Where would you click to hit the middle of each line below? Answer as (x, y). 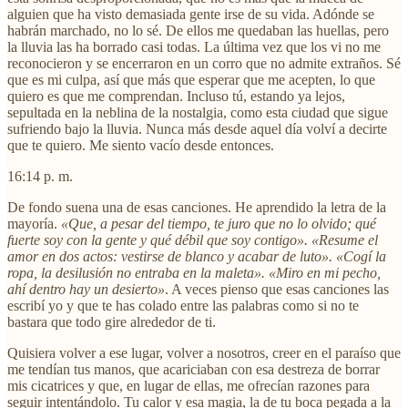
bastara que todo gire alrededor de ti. (112, 321)
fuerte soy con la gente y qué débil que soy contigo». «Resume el (193, 240)
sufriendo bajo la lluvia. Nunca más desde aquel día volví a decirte (197, 128)
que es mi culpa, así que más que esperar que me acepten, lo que (191, 79)
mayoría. (34, 223)
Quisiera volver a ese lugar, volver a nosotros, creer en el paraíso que (204, 352)
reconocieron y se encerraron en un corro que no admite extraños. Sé (204, 63)
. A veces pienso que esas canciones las (277, 289)
